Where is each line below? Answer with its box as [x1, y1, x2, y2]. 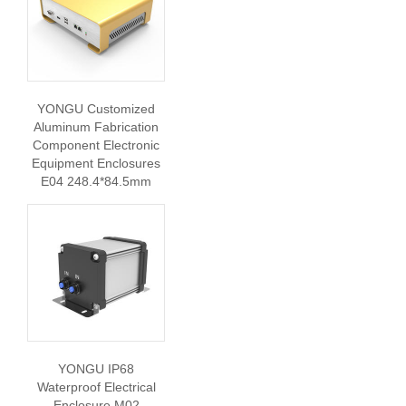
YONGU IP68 [58, 362, 134, 376]
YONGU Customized [37, 101, 155, 116]
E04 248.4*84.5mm [41, 174, 151, 188]
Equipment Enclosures [32, 156, 160, 170]
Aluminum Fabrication [34, 120, 159, 134]
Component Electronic [33, 138, 159, 152]
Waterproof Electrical [36, 380, 156, 394]
